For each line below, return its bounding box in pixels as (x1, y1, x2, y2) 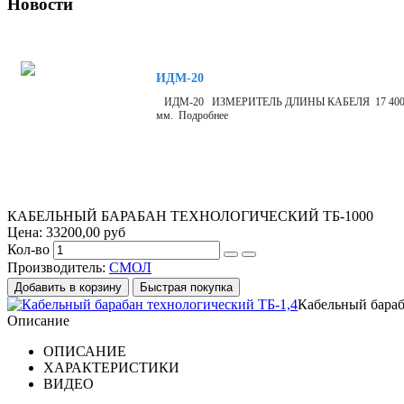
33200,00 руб (46, 224, 125, 240)
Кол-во (7, 241, 50, 257)
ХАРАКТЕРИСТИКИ (43, 359, 179, 375)
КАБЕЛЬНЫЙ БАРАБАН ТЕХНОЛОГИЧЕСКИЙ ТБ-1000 (7, 207, 373, 224)
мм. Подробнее (156, 108, 228, 122)
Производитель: (7, 259, 109, 275)
